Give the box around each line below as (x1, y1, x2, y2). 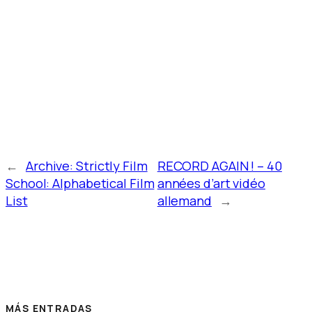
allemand (157, 191, 212, 209)
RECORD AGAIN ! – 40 (157, 156, 282, 174)
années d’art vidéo (157, 173, 265, 192)
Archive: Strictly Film (25, 156, 148, 174)
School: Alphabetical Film (6, 173, 155, 192)
